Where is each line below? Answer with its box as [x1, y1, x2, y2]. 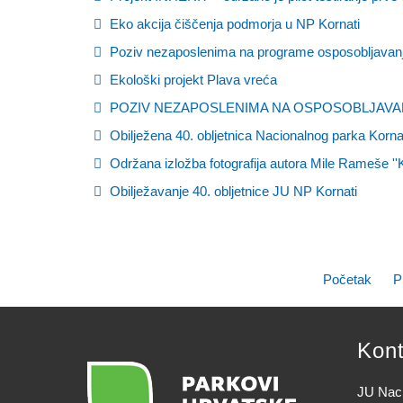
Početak [323, 272, 372, 287]
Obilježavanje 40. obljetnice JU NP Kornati [106, 184, 357, 199]
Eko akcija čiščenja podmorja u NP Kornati [106, 16, 360, 31]
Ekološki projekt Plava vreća [106, 72, 277, 87]
